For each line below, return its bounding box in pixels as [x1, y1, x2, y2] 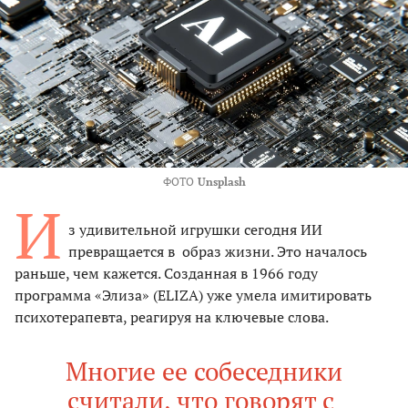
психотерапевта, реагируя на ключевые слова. [15, 307, 329, 328]
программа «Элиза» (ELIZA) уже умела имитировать [15, 285, 372, 306]
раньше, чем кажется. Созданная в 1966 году [15, 263, 318, 284]
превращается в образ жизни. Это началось [68, 241, 367, 262]
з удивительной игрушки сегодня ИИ [68, 219, 322, 240]
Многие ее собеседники [66, 354, 342, 389]
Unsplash [197, 175, 246, 189]
